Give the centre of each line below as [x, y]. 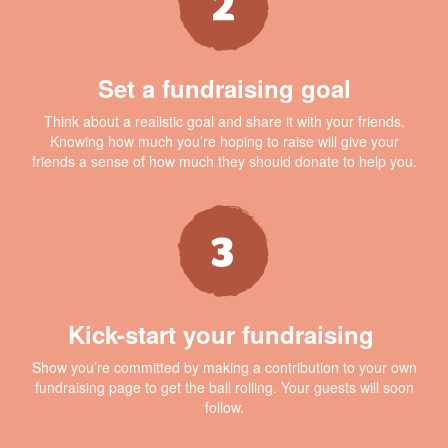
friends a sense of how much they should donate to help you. [224, 160]
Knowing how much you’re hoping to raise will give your [224, 140]
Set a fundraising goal [224, 87]
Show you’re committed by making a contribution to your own [224, 366]
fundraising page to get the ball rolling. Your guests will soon [224, 386]
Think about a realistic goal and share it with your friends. [224, 120]
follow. [224, 406]
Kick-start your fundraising [220, 333]
